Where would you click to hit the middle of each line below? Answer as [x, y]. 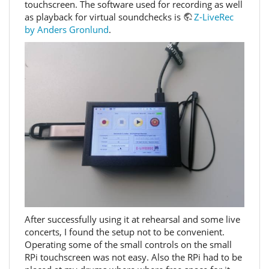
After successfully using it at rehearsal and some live [132, 219]
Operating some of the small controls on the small [128, 244]
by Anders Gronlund [67, 29]
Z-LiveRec [214, 17]
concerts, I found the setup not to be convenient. [125, 232]
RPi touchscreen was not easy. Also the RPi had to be [133, 257]
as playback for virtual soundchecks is [104, 17]
